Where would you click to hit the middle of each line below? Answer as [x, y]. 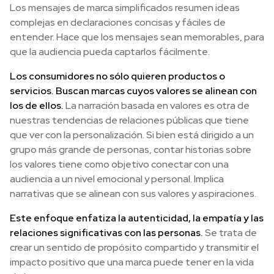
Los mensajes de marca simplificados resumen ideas [125, 8]
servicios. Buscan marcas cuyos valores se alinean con [133, 91]
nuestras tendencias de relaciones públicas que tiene [129, 120]
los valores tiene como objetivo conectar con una [119, 165]
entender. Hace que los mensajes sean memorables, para [137, 37]
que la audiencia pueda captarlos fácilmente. [110, 52]
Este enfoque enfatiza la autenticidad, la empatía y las [137, 218]
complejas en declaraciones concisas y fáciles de [118, 23]
